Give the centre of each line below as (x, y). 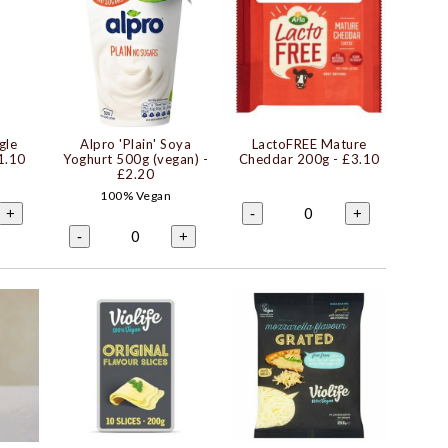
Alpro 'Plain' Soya (136, 143)
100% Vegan (136, 195)
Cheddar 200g (284, 158)
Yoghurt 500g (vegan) (131, 158)
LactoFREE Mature (309, 143)
